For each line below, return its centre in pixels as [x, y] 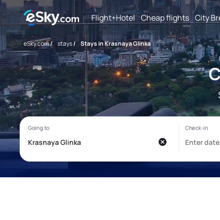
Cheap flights [165, 17]
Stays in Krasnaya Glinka [116, 43]
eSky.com [36, 43]
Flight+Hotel [113, 17]
